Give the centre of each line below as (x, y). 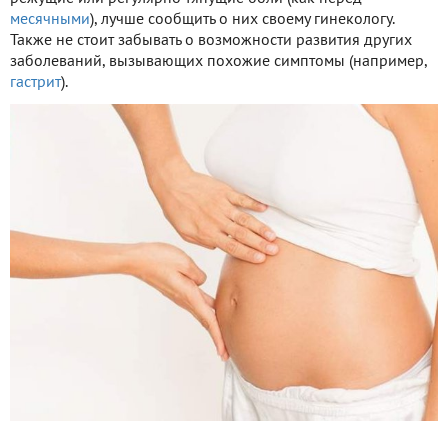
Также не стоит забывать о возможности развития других (211, 41)
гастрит (35, 83)
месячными (50, 20)
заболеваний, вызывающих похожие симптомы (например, (218, 62)
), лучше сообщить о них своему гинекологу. (242, 20)
